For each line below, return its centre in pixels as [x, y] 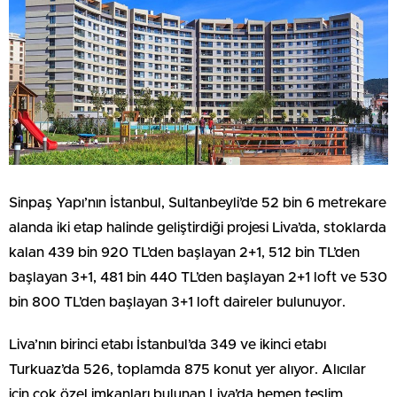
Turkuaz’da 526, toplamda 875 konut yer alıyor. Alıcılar [187, 370]
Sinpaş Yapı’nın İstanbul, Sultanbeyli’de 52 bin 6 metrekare [198, 203]
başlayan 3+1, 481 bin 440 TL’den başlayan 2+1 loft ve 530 [198, 278]
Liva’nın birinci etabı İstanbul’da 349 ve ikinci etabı [167, 345]
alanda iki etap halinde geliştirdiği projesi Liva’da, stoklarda [198, 228]
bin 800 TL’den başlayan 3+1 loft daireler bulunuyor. [177, 303]
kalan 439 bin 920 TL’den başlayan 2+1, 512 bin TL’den [184, 253]
